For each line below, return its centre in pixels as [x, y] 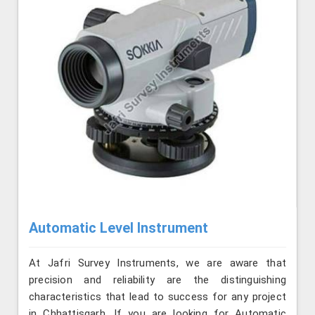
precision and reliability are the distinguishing [157, 279]
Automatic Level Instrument [118, 227]
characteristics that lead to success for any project [157, 296]
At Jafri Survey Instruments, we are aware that [157, 263]
